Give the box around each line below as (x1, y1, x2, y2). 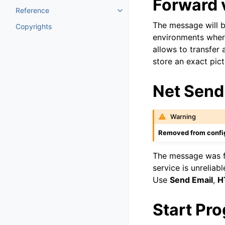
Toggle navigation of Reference (119, 9, 222, 18)
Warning (170, 113, 196, 121)
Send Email (170, 174, 213, 185)
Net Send (153, 81, 224, 101)
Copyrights (16, 22, 52, 31)
